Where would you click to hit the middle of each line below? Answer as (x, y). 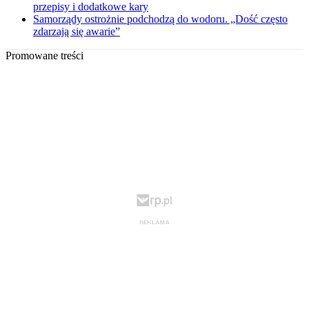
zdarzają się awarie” (77, 32)
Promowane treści (44, 56)
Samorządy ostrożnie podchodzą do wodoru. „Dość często (160, 19)
